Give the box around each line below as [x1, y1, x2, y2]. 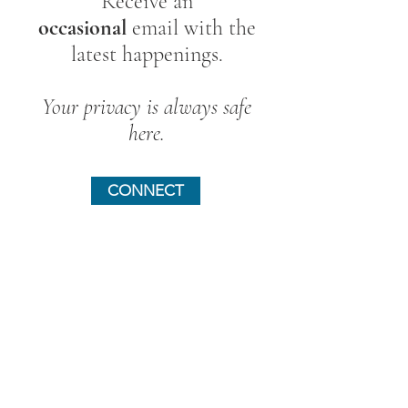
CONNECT [107, 181, 184, 199]
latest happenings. [70, 41, 223, 67]
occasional [37, 15, 132, 41]
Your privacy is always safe [42, 94, 251, 120]
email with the [131, 15, 256, 41]
